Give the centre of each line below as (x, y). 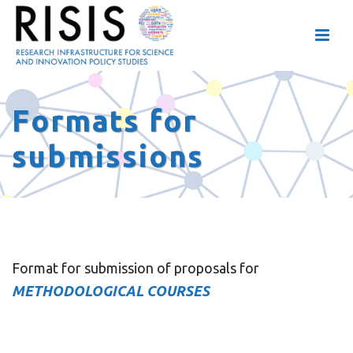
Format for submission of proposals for (136, 268)
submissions (108, 156)
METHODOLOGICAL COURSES (111, 291)
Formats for (104, 121)
